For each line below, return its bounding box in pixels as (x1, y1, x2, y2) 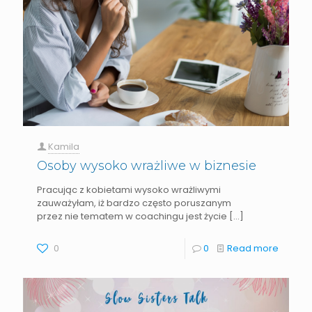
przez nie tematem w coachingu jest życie (37, 209, 227, 223)
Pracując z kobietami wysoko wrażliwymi (37, 182, 221, 196)
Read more (227, 241, 279, 255)
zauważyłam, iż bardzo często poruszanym (37, 196, 231, 210)
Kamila (48, 139, 79, 153)
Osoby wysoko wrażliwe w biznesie (37, 157, 256, 173)
